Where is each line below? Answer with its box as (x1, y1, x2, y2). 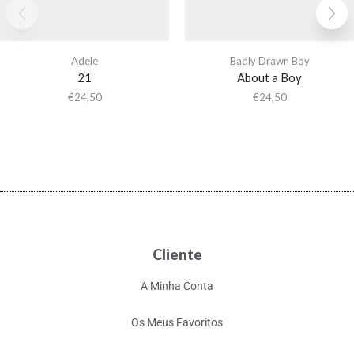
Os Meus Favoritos (131, 316, 223, 330)
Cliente (152, 245, 202, 263)
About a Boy (237, 70, 302, 85)
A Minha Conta (141, 279, 213, 292)
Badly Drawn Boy (229, 54, 310, 67)
